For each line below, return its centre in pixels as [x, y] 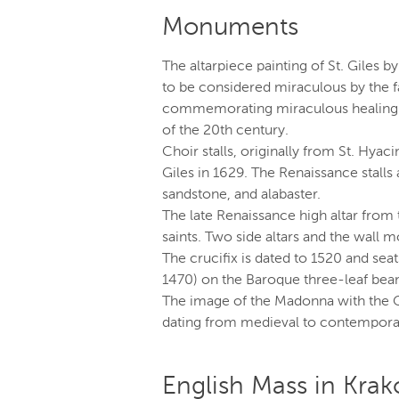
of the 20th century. [225, 131]
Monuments [230, 28]
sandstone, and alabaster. [241, 195]
